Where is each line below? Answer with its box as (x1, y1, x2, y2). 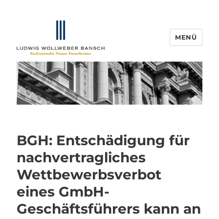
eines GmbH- (17, 183, 110, 200)
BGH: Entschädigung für (17, 132, 190, 149)
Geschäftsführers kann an (17, 200, 201, 218)
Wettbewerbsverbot (17, 166, 162, 183)
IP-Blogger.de (17, 61, 99, 75)
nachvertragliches (17, 149, 146, 166)
